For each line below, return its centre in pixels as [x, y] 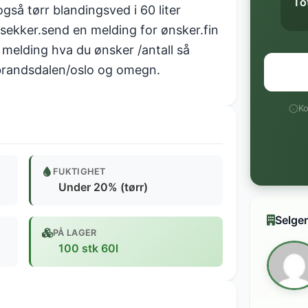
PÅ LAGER [75, 233]
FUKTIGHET [79, 172]
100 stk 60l [88, 249]
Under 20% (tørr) [103, 187]
